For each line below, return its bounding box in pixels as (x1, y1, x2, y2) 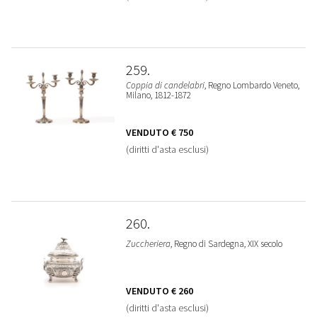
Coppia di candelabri (125, 79, 204, 91)
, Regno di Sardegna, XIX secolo (170, 238, 282, 250)
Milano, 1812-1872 (125, 89, 191, 101)
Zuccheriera (125, 238, 171, 250)
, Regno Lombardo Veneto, (204, 79, 299, 91)
